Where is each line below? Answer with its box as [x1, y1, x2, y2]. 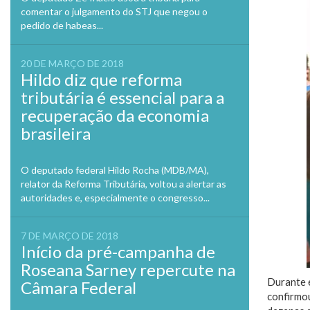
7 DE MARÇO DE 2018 [21, 230, 118, 241]
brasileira [21, 123, 91, 143]
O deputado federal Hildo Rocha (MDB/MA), [21, 164, 209, 176]
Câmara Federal [21, 277, 136, 298]
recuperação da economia [21, 105, 209, 125]
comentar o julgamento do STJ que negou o [21, 6, 208, 17]
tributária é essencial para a [21, 87, 224, 107]
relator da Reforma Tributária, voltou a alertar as [21, 178, 226, 190]
